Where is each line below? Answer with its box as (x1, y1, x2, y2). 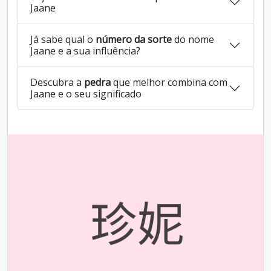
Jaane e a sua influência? (30, 44, 140, 57)
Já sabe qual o (30, 33, 96, 46)
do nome (172, 33, 214, 46)
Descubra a (30, 76, 84, 89)
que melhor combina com (111, 76, 227, 89)
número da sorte (96, 33, 172, 46)
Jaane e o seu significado (30, 87, 142, 100)
